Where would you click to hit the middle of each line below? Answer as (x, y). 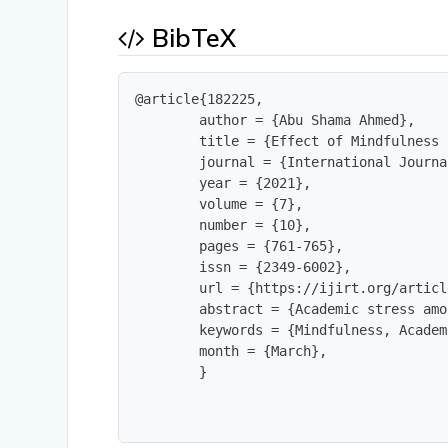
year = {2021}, (223, 183)
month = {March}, (231, 351)
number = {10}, (223, 225)
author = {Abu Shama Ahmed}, (275, 120)
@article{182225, (199, 99)
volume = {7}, (219, 204)
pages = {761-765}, (239, 246)
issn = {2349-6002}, (243, 267)
